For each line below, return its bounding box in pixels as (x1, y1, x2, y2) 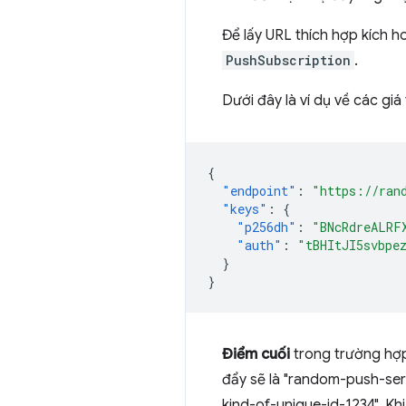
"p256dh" (237, 218, 296, 237)
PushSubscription (226, 52, 351, 70)
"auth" (237, 237, 282, 255)
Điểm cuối (222, 345, 290, 364)
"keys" (222, 200, 267, 218)
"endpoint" (222, 182, 296, 200)
